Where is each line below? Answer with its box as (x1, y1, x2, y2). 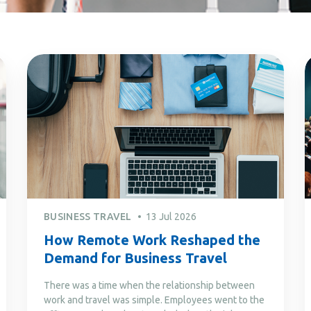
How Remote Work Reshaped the (44, 231, 260, 248)
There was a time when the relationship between (44, 279, 255, 291)
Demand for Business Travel (44, 249, 227, 266)
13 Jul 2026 (145, 210, 196, 222)
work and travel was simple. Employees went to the (44, 294, 264, 305)
